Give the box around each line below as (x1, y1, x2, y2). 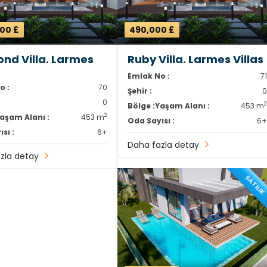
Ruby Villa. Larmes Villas (127, 51, 263, 67)
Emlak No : (127, 70, 170, 81)
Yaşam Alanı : (154, 100, 210, 111)
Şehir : (127, 85, 152, 96)
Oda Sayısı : (127, 115, 175, 126)
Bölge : (127, 100, 155, 111)
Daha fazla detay (127, 138, 199, 151)
